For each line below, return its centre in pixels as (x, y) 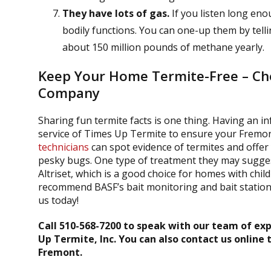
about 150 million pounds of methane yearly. (163, 47)
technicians (63, 147)
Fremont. (60, 253)
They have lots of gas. (116, 14)
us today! (58, 201)
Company (69, 93)
